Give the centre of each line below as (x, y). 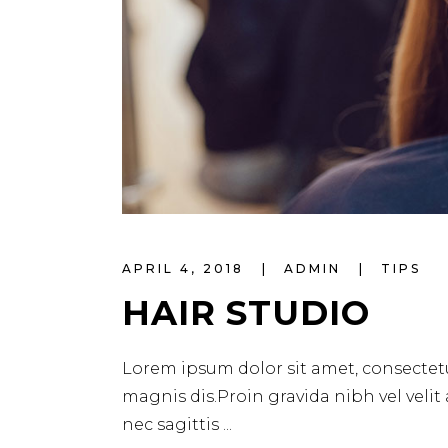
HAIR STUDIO (246, 313)
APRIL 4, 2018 (186, 269)
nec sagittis (172, 425)
